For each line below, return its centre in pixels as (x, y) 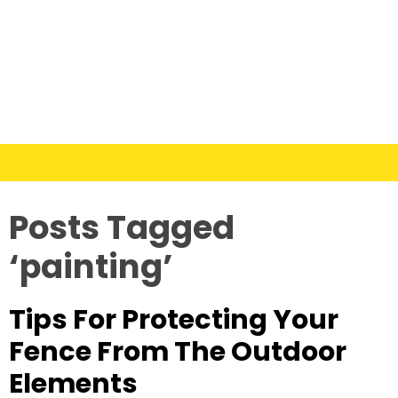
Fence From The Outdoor (178, 352)
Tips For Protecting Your (174, 320)
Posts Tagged (122, 228)
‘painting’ (91, 267)
